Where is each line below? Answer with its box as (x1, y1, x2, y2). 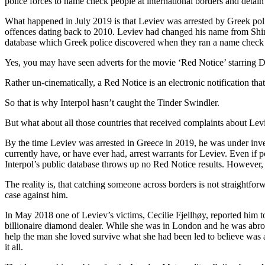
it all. (5, 241, 23, 252)
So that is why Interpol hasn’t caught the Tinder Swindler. (5, 97, 219, 108)
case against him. (5, 189, 68, 200)
